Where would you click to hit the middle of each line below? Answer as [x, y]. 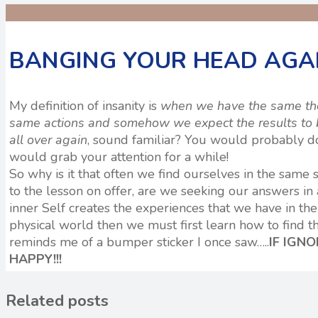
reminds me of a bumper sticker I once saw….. [139, 242]
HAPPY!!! [35, 259]
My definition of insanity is [85, 106]
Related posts [57, 301]
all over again [48, 140]
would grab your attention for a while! [119, 157]
